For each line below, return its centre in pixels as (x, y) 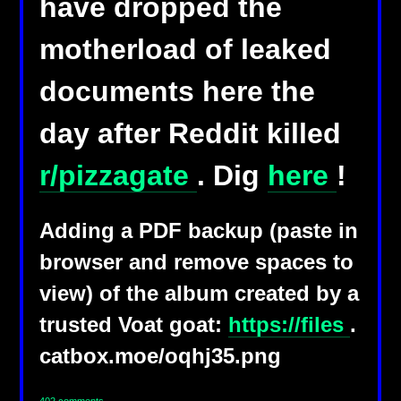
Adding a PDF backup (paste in (198, 230)
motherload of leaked (185, 49)
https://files (289, 324)
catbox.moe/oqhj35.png (160, 356)
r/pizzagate (118, 175)
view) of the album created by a (199, 293)
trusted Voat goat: (133, 324)
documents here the (177, 91)
